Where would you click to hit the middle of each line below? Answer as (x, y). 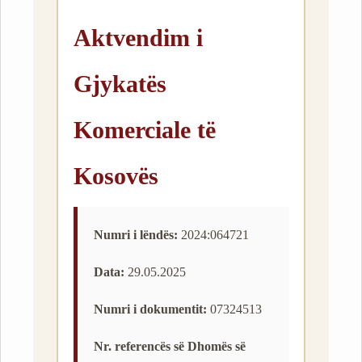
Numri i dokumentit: (150, 309)
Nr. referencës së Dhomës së (170, 346)
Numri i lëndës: (136, 235)
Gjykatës (120, 84)
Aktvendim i (138, 38)
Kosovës (116, 176)
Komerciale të (145, 130)
